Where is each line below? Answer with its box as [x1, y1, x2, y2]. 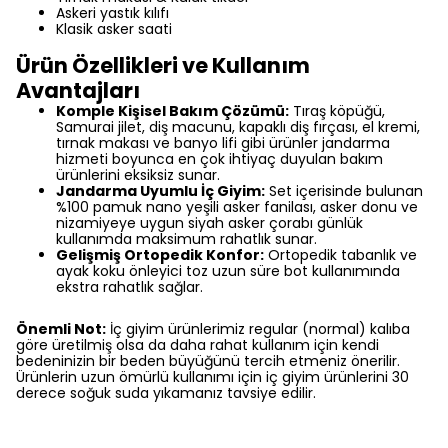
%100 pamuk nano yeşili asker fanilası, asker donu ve [56, 197, 418, 217]
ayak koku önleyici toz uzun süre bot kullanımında [56, 261, 400, 281]
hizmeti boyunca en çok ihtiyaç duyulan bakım [56, 149, 383, 169]
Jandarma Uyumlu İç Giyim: [56, 181, 265, 201]
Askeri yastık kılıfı [56, 3, 169, 23]
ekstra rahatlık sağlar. [56, 277, 203, 297]
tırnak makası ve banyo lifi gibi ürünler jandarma [56, 133, 390, 153]
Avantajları [16, 76, 140, 105]
